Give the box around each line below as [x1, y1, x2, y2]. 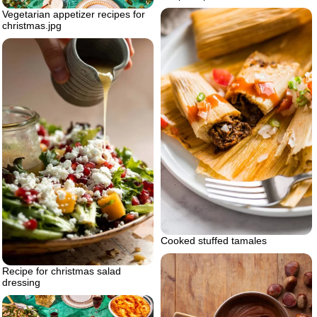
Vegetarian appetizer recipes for [2, 8, 145, 20]
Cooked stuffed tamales [161, 234, 267, 246]
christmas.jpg [2, 20, 62, 31]
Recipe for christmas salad [2, 265, 121, 277]
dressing [2, 277, 40, 288]
